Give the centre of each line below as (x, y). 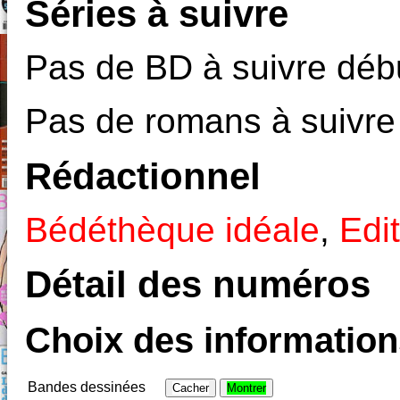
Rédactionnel (143, 176)
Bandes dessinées (87, 387)
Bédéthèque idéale (172, 230)
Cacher (191, 387)
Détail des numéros (198, 284)
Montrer (246, 387)
